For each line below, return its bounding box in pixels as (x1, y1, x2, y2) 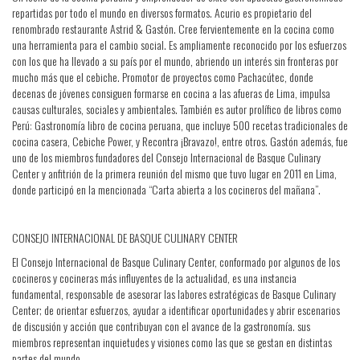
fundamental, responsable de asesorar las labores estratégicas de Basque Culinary (12, 285, 336, 302)
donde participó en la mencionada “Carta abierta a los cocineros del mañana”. (12, 181, 323, 198)
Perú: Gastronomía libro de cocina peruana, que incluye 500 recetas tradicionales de (12, 117, 348, 133)
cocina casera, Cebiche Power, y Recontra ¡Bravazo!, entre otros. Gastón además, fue (12, 133, 348, 149)
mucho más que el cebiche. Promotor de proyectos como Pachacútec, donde (12, 68, 313, 85)
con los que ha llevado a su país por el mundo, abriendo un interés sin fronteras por (12, 52, 338, 69)
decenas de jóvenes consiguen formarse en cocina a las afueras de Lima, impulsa (12, 84, 330, 101)
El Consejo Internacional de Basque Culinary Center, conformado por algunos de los (12, 253, 340, 270)
